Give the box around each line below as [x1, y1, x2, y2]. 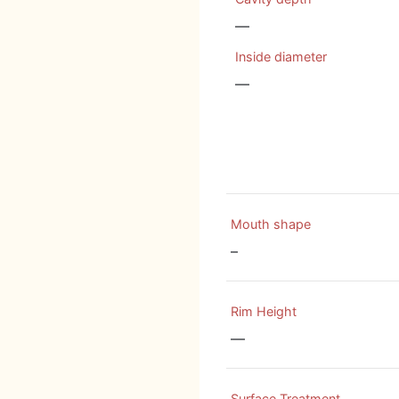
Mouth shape [231, 216, 311, 232]
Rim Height [231, 304, 297, 319]
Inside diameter [235, 49, 327, 64]
